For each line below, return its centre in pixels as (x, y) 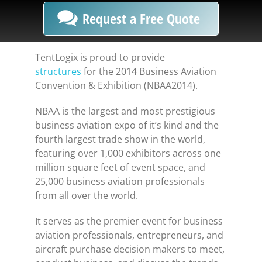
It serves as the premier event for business (129, 221)
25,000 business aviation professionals (120, 181)
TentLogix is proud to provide (100, 57)
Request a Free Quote (141, 18)
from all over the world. (87, 195)
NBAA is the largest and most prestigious (125, 111)
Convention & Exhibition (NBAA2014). (116, 85)
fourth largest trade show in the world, (120, 139)
